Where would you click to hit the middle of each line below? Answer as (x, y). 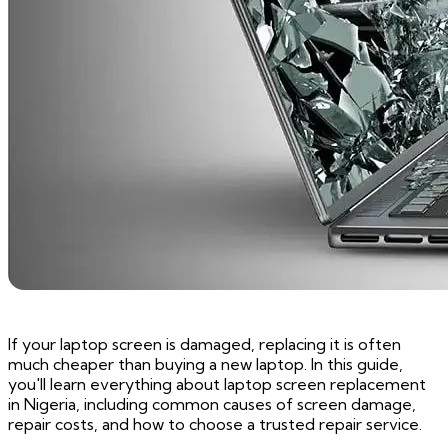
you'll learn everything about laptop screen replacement (217, 384)
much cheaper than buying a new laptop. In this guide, (205, 364)
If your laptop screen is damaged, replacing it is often (204, 344)
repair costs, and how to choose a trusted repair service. (215, 424)
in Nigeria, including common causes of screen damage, (212, 404)
